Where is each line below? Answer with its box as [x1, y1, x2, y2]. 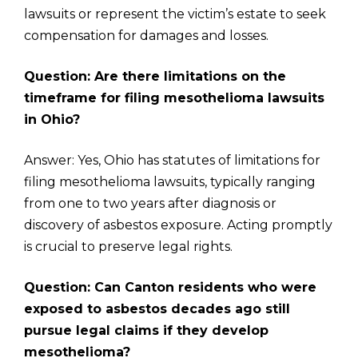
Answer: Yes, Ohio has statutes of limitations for [24, 153, 320, 168]
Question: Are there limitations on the [24, 69, 286, 84]
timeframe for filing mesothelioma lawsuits [24, 90, 324, 105]
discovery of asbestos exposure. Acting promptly [24, 217, 332, 233]
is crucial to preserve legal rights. [24, 239, 233, 254]
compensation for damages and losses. [24, 28, 268, 43]
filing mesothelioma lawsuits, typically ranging [24, 174, 316, 189]
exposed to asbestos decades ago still [24, 301, 290, 316]
